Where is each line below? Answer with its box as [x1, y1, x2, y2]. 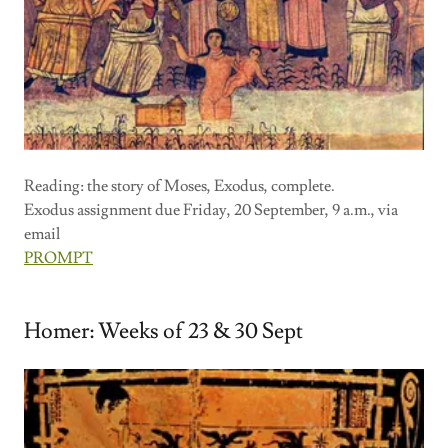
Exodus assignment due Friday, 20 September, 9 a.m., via [24, 200, 398, 221]
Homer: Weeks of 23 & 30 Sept [24, 317, 303, 347]
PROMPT [24, 248, 93, 269]
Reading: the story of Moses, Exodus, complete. [24, 176, 335, 197]
